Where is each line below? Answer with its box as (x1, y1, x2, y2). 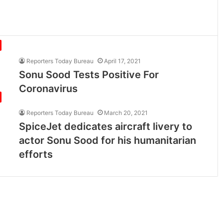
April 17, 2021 (104, 57, 141, 65)
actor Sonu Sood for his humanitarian (19, 134, 197, 146)
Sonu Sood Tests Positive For (19, 69, 159, 81)
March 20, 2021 (104, 109, 148, 116)
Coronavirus (19, 83, 78, 95)
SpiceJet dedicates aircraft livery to (19, 120, 193, 132)
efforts (19, 148, 56, 160)
